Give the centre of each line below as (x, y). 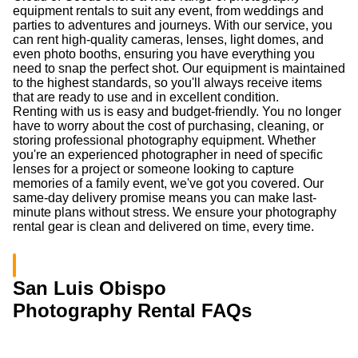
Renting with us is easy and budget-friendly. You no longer (177, 111)
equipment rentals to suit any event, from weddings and (168, 11)
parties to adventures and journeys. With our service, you (173, 25)
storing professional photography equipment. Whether (164, 140)
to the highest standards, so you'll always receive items (167, 83)
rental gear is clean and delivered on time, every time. (163, 227)
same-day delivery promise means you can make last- (165, 198)
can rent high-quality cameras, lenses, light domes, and (168, 40)
